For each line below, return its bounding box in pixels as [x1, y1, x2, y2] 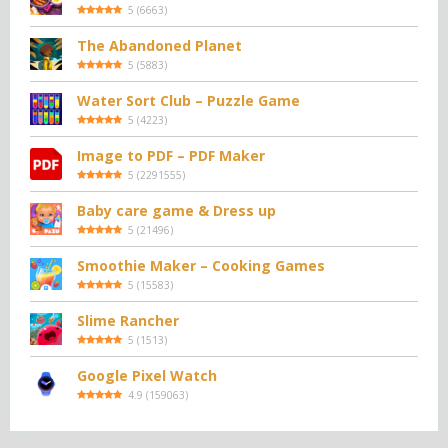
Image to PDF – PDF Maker [77, 146, 265, 166]
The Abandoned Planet [77, 36, 242, 56]
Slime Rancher [77, 311, 179, 331]
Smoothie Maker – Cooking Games [77, 256, 325, 276]
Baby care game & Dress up [77, 201, 276, 221]
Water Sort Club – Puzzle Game [77, 91, 300, 111]
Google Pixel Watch [77, 366, 217, 386]
